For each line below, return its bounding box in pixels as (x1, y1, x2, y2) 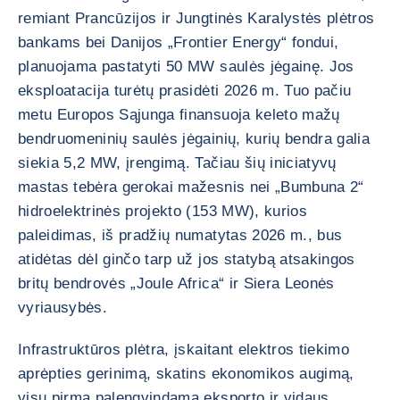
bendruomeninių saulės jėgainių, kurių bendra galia (18, 130, 370, 147)
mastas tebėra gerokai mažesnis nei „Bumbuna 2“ (18, 179, 364, 196)
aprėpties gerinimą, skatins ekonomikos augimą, (18, 365, 354, 382)
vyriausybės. (18, 299, 108, 316)
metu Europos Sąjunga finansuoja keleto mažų (18, 106, 340, 123)
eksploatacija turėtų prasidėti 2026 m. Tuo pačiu (18, 82, 352, 99)
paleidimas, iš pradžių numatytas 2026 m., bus (18, 227, 343, 244)
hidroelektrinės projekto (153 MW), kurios (18, 203, 307, 220)
